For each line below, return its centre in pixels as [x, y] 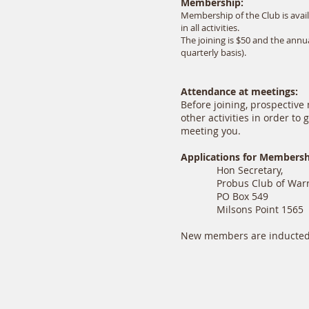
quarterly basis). [213, 52]
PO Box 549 [225, 196]
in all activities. [210, 28]
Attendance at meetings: [239, 91]
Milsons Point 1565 [242, 209]
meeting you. [211, 131]
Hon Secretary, [232, 170]
